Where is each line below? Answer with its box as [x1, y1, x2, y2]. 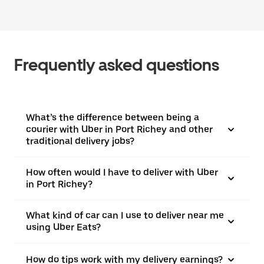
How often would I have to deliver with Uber [26, 167, 218, 178]
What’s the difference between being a [26, 112, 199, 123]
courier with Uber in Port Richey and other [26, 124, 213, 135]
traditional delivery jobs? [26, 136, 134, 147]
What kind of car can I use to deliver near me [26, 210, 224, 221]
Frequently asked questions [14, 55, 219, 75]
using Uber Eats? [26, 222, 101, 233]
